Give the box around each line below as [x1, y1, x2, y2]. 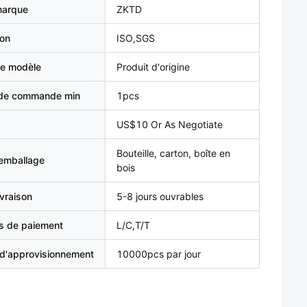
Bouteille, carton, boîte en [116, 147, 230, 159]
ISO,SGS [116, 32, 155, 44]
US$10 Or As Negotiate [116, 119, 223, 130]
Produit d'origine [116, 61, 190, 73]
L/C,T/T [116, 219, 150, 231]
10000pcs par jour [116, 248, 201, 260]
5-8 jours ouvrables [116, 191, 204, 202]
